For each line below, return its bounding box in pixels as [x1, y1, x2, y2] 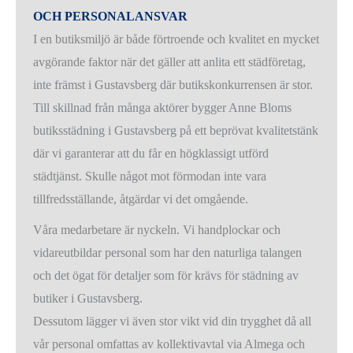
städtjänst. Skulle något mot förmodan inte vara [33, 169, 267, 184]
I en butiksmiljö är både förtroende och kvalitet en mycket [33, 32, 320, 46]
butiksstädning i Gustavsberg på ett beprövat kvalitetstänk [33, 124, 319, 138]
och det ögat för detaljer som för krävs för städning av [33, 269, 299, 283]
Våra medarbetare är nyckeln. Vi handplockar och [33, 223, 281, 237]
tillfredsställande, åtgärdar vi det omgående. [33, 192, 249, 206]
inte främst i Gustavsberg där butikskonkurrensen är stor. [33, 78, 314, 92]
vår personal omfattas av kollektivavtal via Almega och [33, 337, 306, 351]
